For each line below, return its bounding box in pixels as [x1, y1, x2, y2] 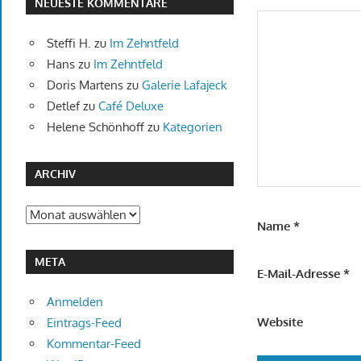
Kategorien [162, 118, 222, 135]
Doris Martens [46, 77, 123, 93]
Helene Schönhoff [46, 118, 144, 135]
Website [257, 313, 304, 330]
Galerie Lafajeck [141, 77, 227, 93]
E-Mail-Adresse [257, 266, 344, 282]
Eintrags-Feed [46, 315, 122, 331]
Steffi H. [46, 35, 91, 51]
